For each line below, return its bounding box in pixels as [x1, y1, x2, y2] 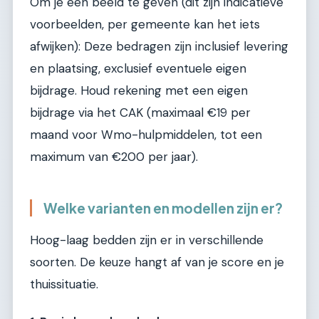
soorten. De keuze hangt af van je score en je [30, 254, 284, 271]
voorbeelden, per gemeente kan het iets [30, 16, 260, 33]
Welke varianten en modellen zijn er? [43, 199, 283, 217]
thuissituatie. [30, 276, 98, 293]
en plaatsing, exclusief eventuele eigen [30, 61, 246, 77]
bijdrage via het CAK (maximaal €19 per [30, 105, 251, 121]
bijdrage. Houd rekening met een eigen [30, 83, 248, 99]
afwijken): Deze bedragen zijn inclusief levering [30, 38, 288, 55]
